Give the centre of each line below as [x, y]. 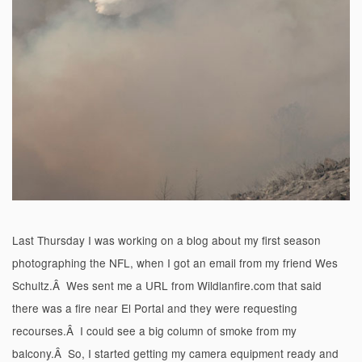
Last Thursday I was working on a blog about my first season [166, 240]
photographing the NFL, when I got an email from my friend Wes [175, 262]
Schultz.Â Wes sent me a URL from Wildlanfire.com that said [167, 285]
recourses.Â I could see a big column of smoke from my [154, 330]
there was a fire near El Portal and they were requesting [155, 307]
